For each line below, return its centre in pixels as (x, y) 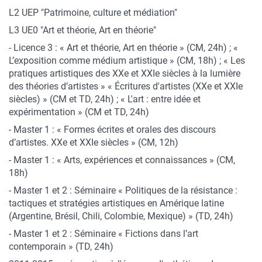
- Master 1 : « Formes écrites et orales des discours (112, 130)
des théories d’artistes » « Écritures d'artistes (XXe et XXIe (126, 86)
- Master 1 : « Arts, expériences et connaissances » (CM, (122, 160)
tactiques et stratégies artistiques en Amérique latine (116, 203)
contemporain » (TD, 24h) (61, 247)
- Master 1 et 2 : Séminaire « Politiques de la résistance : (123, 190)
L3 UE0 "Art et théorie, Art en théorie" (82, 30)
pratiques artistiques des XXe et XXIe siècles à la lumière (125, 73)
